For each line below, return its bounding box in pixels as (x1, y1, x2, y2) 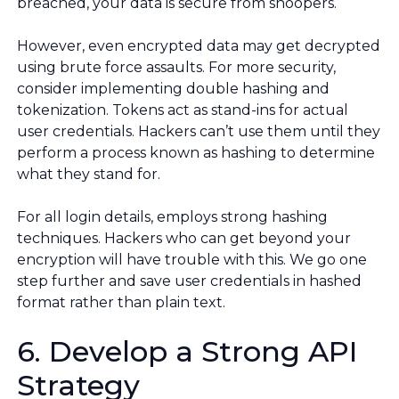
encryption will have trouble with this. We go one (17, 251, 367, 269)
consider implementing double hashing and (17, 80, 330, 98)
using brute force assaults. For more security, (17, 59, 336, 77)
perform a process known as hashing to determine (17, 144, 375, 162)
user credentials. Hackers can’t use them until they (17, 123, 380, 141)
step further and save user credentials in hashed (17, 273, 362, 290)
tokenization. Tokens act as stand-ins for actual (17, 102, 348, 119)
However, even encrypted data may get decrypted (17, 37, 380, 55)
